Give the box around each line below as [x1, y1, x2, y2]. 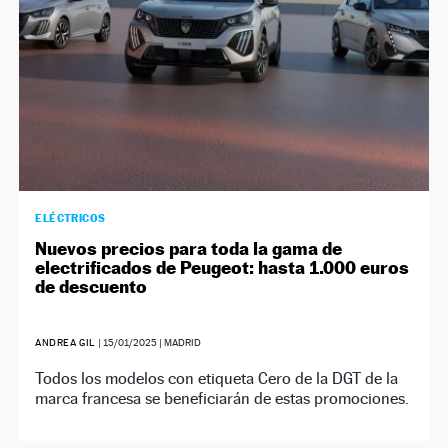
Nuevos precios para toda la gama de [35, 237, 343, 259]
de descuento [35, 275, 148, 297]
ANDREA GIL [35, 336, 99, 348]
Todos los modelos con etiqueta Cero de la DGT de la [35, 368, 399, 388]
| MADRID [157, 336, 202, 348]
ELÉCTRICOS [35, 210, 106, 225]
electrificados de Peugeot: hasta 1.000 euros [35, 256, 410, 278]
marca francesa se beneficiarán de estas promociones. [35, 388, 410, 408]
